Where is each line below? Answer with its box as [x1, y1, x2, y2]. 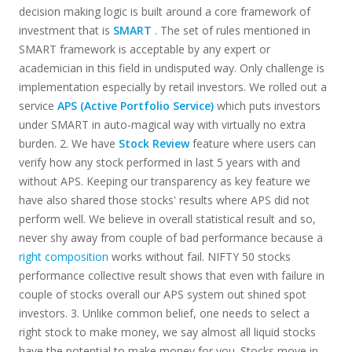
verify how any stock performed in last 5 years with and [18, 155, 300, 170]
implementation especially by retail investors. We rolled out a [18, 79, 327, 94]
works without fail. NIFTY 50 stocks [108, 249, 291, 264]
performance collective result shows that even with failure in [18, 268, 324, 283]
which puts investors [213, 98, 321, 113]
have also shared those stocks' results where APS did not [18, 192, 310, 207]
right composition [18, 249, 108, 264]
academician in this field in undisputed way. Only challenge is [18, 60, 324, 75]
